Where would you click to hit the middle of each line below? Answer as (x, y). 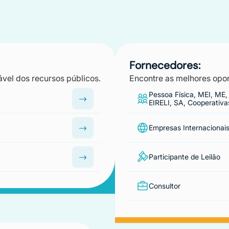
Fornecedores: (165, 65)
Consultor (165, 186)
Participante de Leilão (185, 157)
